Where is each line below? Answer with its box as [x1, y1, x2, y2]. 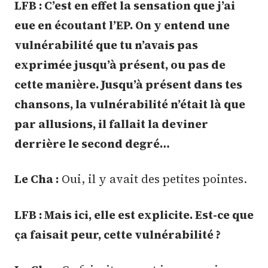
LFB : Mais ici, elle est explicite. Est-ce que [14, 206, 254, 223]
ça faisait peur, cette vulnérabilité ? [14, 226, 221, 242]
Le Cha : [14, 171, 59, 187]
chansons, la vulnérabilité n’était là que [14, 96, 245, 112]
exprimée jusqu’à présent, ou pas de [14, 56, 226, 72]
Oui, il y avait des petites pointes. [59, 171, 247, 187]
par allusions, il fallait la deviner [14, 115, 208, 132]
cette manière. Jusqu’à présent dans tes [14, 76, 242, 92]
